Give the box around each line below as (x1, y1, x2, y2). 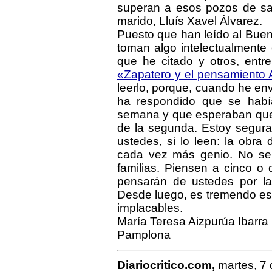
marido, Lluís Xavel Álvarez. (117, 15, 262, 27)
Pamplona (117, 228, 171, 241)
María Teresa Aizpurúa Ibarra (117, 215, 268, 228)
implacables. (117, 202, 183, 214)
